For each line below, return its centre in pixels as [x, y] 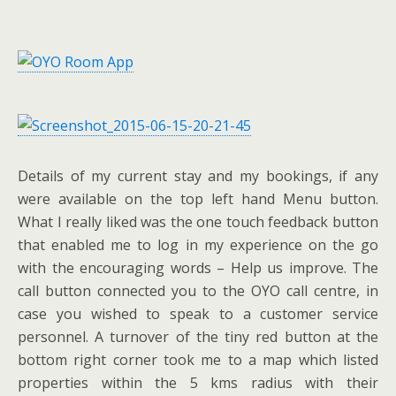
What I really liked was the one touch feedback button [198, 222]
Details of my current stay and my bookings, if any [198, 176]
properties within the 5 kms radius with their [198, 383]
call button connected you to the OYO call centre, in [198, 291]
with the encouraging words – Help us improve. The [198, 268]
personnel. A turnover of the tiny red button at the [198, 337]
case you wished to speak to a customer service [198, 314]
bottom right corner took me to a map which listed [198, 360]
